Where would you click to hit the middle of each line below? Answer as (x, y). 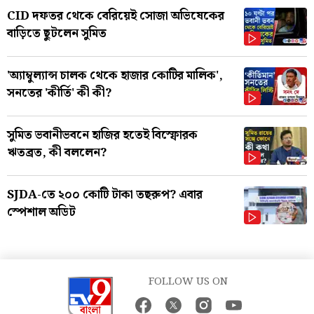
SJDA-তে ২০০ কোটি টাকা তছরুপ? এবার (105, 194)
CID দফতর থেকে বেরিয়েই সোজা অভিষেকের (116, 16)
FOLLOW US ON (188, 281)
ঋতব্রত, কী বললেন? (57, 152)
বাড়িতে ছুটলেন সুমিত (57, 33)
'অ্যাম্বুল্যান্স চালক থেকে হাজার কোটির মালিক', (115, 75)
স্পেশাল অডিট (41, 212)
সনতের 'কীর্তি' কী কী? (59, 93)
